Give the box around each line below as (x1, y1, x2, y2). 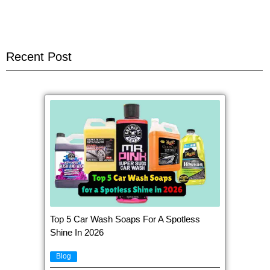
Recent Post (6, 49, 72, 63)
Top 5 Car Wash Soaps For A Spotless (50, 213, 200, 224)
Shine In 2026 (50, 227, 104, 237)
